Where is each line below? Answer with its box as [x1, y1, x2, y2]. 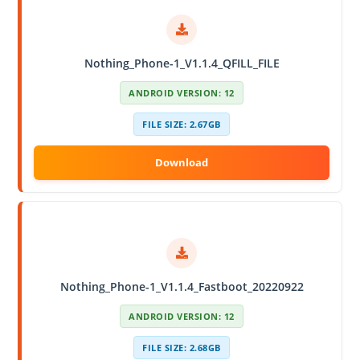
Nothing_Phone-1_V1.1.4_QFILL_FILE [84, 55, 280, 71]
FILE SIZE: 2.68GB [142, 341, 221, 354]
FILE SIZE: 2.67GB [142, 117, 221, 130]
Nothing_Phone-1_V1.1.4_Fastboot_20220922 [59, 278, 304, 294]
